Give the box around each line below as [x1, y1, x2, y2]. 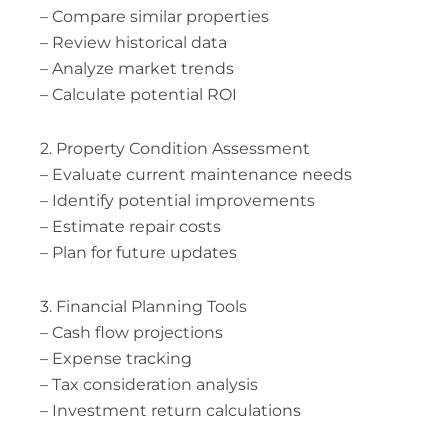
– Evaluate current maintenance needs [39, 164, 352, 184]
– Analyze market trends [39, 58, 234, 78]
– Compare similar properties [39, 6, 269, 26]
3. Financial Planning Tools [39, 296, 247, 316]
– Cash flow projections [39, 322, 223, 342]
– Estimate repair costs [39, 216, 221, 236]
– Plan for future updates [39, 242, 237, 262]
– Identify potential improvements [39, 190, 315, 210]
